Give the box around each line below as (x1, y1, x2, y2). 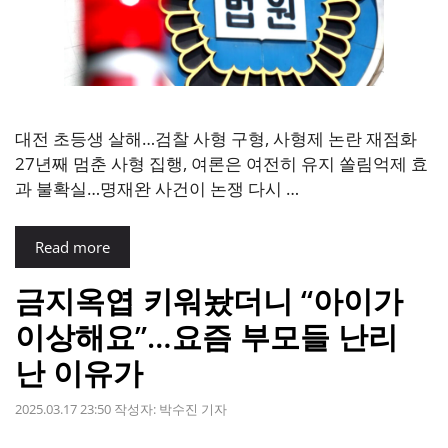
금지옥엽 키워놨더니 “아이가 (15, 280, 403, 322)
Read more (35, 237, 110, 258)
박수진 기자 (159, 399, 227, 418)
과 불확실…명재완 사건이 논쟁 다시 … (15, 176, 299, 200)
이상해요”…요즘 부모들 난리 (15, 316, 398, 358)
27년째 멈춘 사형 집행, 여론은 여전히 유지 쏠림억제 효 (15, 151, 428, 175)
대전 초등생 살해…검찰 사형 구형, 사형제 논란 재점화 (15, 126, 417, 150)
